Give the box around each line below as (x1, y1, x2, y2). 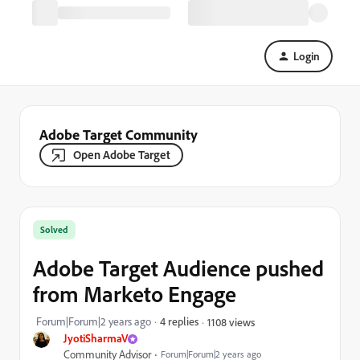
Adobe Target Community (39, 125, 198, 143)
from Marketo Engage (33, 280, 236, 308)
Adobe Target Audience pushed (33, 254, 324, 282)
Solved (40, 223, 68, 235)
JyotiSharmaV (63, 331, 128, 345)
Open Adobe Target (73, 147, 170, 162)
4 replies (160, 314, 198, 328)
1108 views (207, 314, 255, 329)
